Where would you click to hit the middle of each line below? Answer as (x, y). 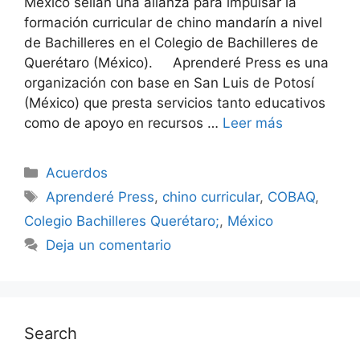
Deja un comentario (109, 245)
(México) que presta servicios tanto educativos (175, 102)
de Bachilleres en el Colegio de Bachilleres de (171, 42)
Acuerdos (77, 172)
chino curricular (211, 196)
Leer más (253, 123)
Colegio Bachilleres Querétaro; (122, 221)
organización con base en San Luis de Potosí (169, 82)
